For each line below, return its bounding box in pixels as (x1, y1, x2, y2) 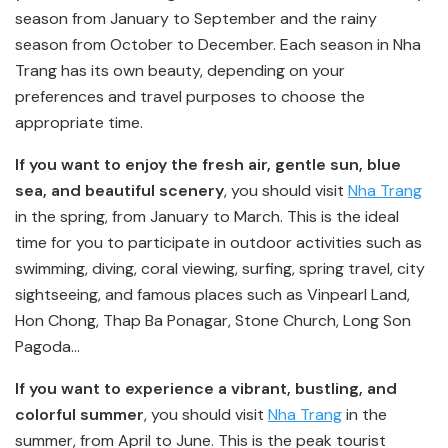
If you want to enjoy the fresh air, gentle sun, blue (15, 154, 401, 176)
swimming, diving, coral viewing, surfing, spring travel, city (15, 258, 425, 280)
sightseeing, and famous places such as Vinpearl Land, (15, 284, 410, 306)
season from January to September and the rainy (15, 8, 377, 30)
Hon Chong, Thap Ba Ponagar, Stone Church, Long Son (15, 310, 411, 332)
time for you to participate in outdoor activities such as (15, 232, 422, 254)
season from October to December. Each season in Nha (15, 34, 421, 56)
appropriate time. (15, 112, 143, 134)
